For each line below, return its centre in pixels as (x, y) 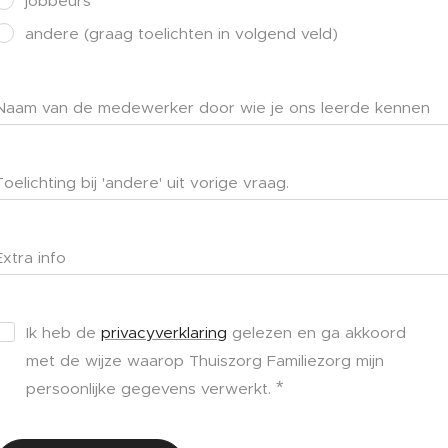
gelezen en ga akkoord (316, 332)
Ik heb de (63, 332)
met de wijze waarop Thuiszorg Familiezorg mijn (205, 360)
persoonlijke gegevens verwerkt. (148, 388)
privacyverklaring (164, 332)
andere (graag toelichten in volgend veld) (181, 33)
